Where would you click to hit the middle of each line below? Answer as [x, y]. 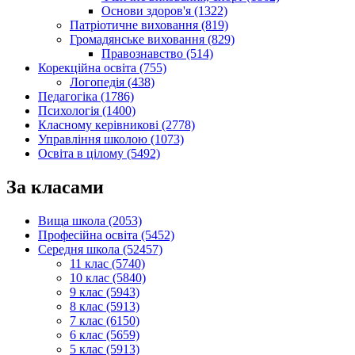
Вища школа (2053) [90, 221]
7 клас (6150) [105, 321]
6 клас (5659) [105, 335]
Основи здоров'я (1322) [164, 11]
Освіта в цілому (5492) [99, 154]
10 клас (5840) [108, 278]
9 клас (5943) [105, 292]
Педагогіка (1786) [86, 97]
